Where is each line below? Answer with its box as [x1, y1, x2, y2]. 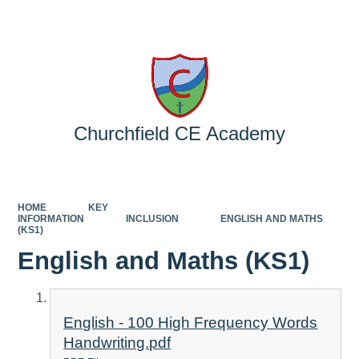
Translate [286, 14, 334, 26]
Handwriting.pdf [63, 334, 171, 352]
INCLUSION [125, 212, 179, 224]
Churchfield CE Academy [74, 123, 285, 144]
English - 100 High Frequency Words [63, 314, 318, 332]
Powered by [193, 14, 257, 26]
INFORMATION [18, 212, 85, 224]
